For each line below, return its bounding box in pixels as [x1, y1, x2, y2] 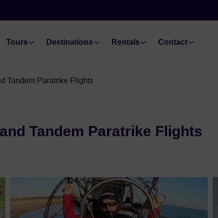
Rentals [111, 38, 140, 46]
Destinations [46, 38, 93, 46]
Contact [158, 38, 187, 46]
